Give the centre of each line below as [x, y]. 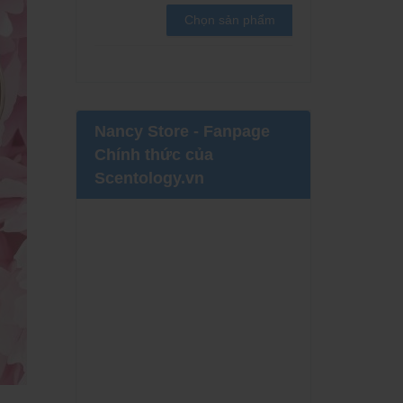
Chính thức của [153, 154]
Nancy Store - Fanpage [182, 131]
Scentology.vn [149, 178]
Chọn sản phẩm [229, 20]
